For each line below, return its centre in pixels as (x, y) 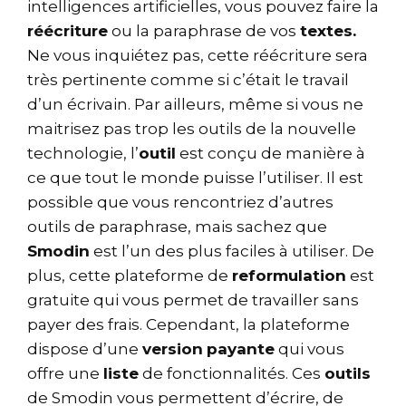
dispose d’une (85, 348)
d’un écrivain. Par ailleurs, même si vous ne (195, 104)
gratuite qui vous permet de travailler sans (193, 300)
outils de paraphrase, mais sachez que (177, 226)
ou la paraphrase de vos (204, 30)
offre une (65, 373)
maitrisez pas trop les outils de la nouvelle (192, 128)
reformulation (289, 275)
